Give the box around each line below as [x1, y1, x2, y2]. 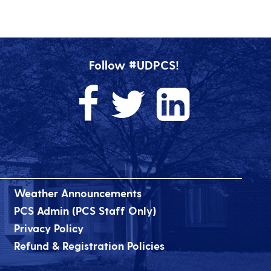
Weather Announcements [13, 186, 142, 200]
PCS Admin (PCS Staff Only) [13, 204, 156, 217]
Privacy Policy [13, 221, 83, 235]
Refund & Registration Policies [13, 239, 165, 252]
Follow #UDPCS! [88, 57, 179, 73]
